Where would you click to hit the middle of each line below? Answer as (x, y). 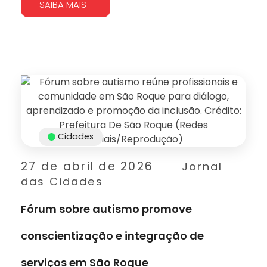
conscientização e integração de (112, 235)
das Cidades (62, 181)
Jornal (202, 166)
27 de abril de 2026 (87, 166)
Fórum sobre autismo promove (106, 209)
